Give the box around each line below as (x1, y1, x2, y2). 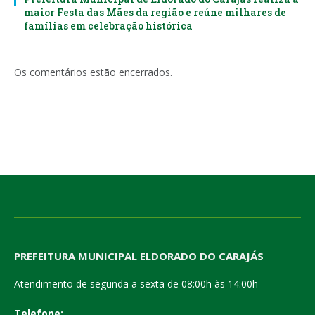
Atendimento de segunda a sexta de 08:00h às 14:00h (14, 276, 258, 290)
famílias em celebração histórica (24, 18, 193, 32)
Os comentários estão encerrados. (14, 65, 172, 79)
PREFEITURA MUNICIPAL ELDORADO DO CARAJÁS (14, 248, 264, 263)
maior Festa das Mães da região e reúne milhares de (24, 5, 286, 19)
